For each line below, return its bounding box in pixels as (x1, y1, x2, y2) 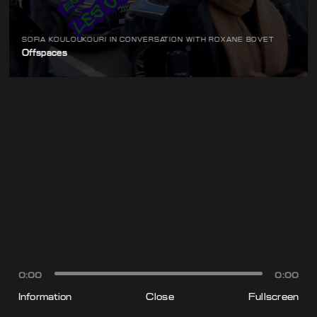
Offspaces (21, 47, 67, 59)
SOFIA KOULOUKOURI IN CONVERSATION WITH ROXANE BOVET (21, 35, 275, 44)
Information (18, 290, 72, 303)
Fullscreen (248, 290, 299, 303)
